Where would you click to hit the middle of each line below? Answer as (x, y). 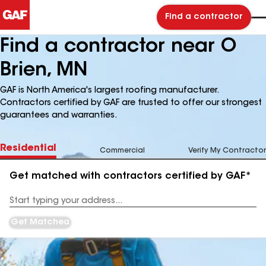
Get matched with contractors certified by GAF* (130, 176)
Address (25, 205)
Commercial (122, 151)
